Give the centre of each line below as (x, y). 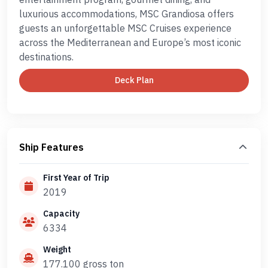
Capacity (61, 214)
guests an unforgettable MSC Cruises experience (125, 28)
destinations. (46, 57)
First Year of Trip (76, 178)
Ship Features (51, 147)
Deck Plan (134, 80)
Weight (57, 249)
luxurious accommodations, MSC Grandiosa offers (127, 14)
